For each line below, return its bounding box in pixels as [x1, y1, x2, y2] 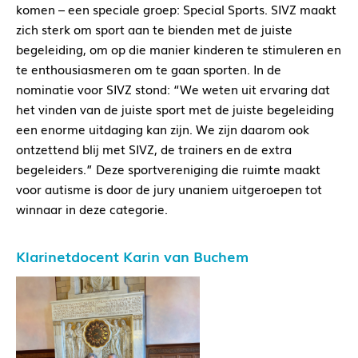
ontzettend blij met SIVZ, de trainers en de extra [16, 140, 292, 158]
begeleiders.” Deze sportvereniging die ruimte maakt [16, 160, 320, 178]
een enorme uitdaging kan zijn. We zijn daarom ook [16, 120, 309, 138]
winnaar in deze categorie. [16, 200, 168, 218]
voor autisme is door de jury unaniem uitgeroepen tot [16, 180, 322, 198]
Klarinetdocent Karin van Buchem [16, 245, 249, 267]
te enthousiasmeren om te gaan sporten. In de [16, 60, 281, 78]
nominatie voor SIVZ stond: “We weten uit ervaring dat [16, 80, 330, 98]
